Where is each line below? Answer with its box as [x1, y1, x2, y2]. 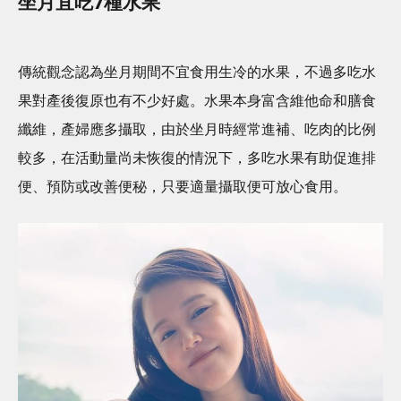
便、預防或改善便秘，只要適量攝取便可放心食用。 [18, 177, 347, 195]
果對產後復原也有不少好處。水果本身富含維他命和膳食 [18, 91, 376, 109]
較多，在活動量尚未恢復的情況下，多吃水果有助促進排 [18, 149, 376, 166]
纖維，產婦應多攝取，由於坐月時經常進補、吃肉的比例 [18, 120, 376, 138]
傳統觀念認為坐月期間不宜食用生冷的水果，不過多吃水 [18, 63, 376, 81]
